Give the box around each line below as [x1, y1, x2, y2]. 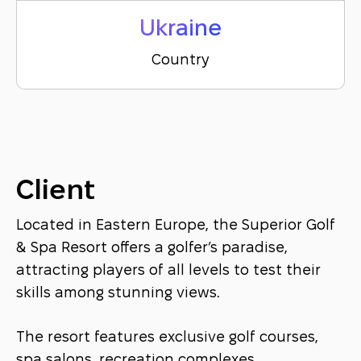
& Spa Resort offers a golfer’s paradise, [16, 242, 288, 255]
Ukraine [139, 19, 222, 40]
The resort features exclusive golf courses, [16, 331, 319, 345]
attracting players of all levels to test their [16, 264, 322, 278]
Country [151, 54, 210, 68]
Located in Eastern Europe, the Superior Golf [16, 219, 336, 233]
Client [16, 180, 96, 205]
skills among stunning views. [16, 287, 221, 301]
